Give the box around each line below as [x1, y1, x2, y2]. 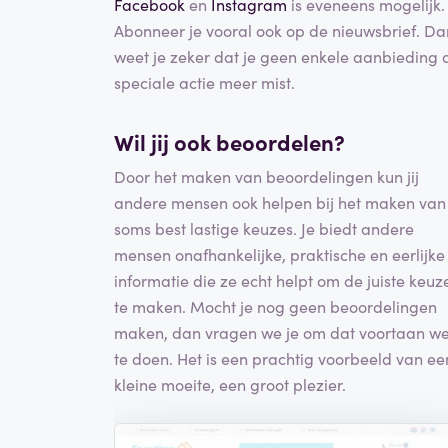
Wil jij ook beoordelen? [114, 126, 345, 158]
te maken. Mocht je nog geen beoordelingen [114, 294, 437, 317]
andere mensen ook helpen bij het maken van [114, 190, 446, 213]
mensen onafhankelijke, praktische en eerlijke [114, 242, 445, 265]
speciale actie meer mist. [114, 71, 295, 94]
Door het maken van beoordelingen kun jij [114, 164, 419, 187]
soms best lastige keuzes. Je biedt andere [114, 216, 414, 239]
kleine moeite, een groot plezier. [114, 372, 346, 395]
